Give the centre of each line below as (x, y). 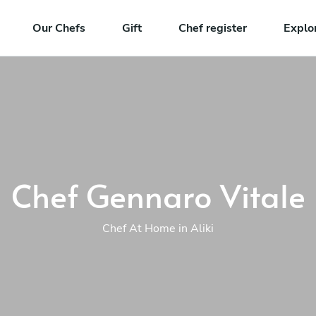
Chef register (213, 28)
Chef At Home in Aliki (158, 228)
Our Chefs (59, 28)
